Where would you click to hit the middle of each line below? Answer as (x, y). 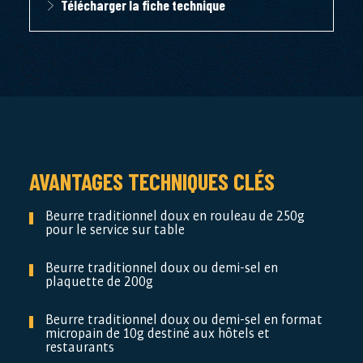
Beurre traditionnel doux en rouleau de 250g (175, 216)
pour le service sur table (115, 230)
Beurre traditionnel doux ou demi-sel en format (184, 320)
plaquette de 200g (99, 282)
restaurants (79, 347)
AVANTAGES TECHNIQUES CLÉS (152, 181)
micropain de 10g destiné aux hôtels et (157, 333)
